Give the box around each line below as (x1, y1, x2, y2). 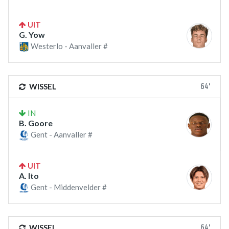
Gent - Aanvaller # (29, 130, 93, 140)
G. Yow (19, 29, 45, 39)
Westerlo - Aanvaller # (29, 41, 108, 51)
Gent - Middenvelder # (29, 182, 107, 192)
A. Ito (19, 171, 39, 181)
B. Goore (19, 118, 53, 128)
